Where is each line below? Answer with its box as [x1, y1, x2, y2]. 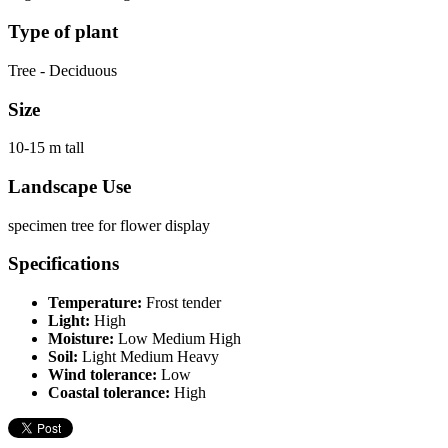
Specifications [8, 253, 119, 275]
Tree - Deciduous [8, 61, 117, 79]
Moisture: [48, 330, 118, 348]
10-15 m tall [8, 139, 84, 157]
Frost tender [146, 294, 221, 312]
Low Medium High [118, 330, 241, 348]
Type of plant [8, 21, 118, 43]
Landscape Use [8, 176, 131, 198]
